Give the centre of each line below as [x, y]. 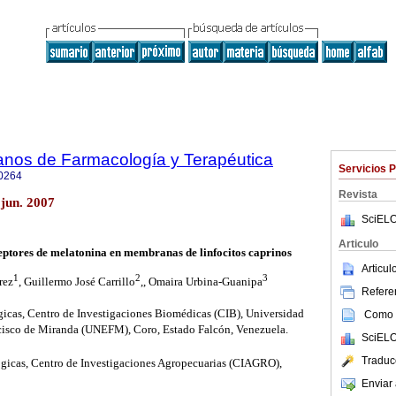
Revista [358, 194]
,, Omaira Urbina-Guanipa [202, 281]
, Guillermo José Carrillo [77, 281]
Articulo [358, 244]
